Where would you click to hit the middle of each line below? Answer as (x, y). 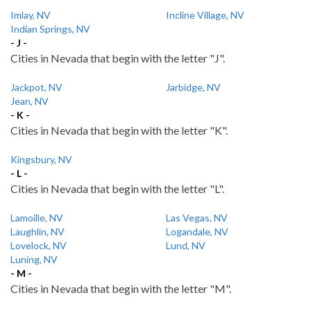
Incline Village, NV (205, 15)
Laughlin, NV (37, 232)
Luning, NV (34, 259)
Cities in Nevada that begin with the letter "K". (119, 130)
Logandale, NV (197, 232)
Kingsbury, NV (41, 159)
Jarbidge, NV (193, 87)
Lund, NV (186, 245)
